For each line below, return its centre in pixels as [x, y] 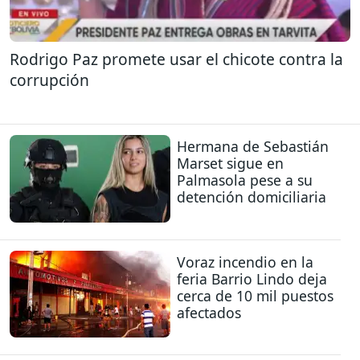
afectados [209, 312]
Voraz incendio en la [245, 262]
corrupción [49, 80]
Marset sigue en [230, 164]
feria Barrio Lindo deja [252, 278]
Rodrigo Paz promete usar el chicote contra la [176, 59]
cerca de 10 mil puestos [255, 295]
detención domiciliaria [252, 197]
